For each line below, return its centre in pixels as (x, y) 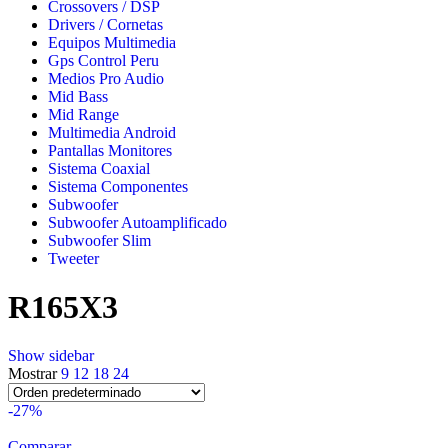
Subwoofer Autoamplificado (137, 222)
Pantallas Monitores (110, 150)
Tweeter (73, 258)
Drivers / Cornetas (105, 24)
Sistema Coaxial (99, 168)
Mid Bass (78, 96)
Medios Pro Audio (106, 78)
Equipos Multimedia (112, 42)
